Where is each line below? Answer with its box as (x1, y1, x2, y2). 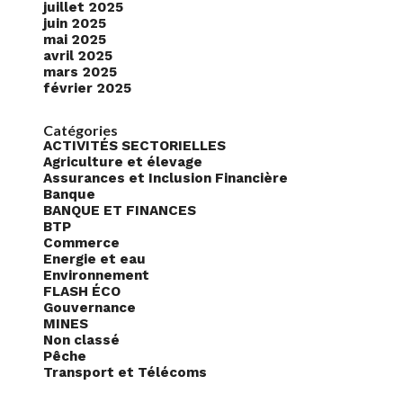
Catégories (43, 121, 118, 139)
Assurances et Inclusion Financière (43, 170, 288, 187)
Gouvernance (43, 300, 136, 317)
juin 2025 (43, 15, 106, 32)
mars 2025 (43, 64, 117, 81)
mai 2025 (43, 31, 106, 49)
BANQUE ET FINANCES (43, 202, 196, 219)
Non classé (43, 332, 120, 349)
